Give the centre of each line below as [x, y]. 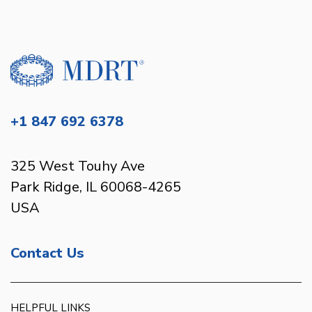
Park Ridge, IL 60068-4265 [96, 187]
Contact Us [47, 253]
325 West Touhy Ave [78, 166]
